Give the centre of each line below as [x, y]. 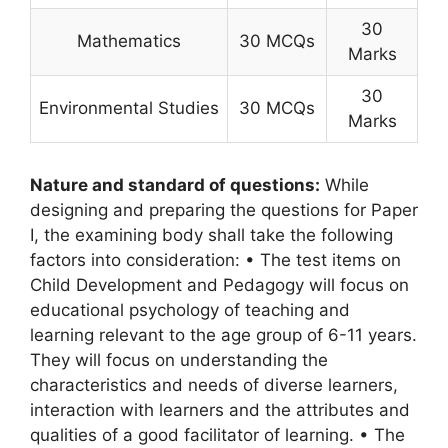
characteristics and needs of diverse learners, [214, 385]
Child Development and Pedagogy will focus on [219, 285]
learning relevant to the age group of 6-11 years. [223, 335]
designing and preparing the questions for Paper [224, 210]
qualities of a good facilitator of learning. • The [217, 435]
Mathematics [129, 41]
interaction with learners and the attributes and [220, 410]
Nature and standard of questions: [175, 185]
